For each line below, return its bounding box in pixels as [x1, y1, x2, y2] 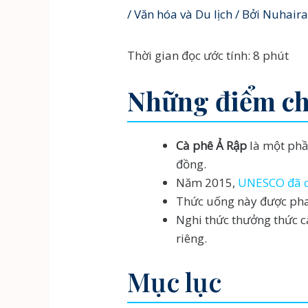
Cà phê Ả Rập [176, 137, 247, 153]
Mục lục [127, 264, 222, 300]
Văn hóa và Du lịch [134, 6, 233, 23]
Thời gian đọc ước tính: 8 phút [127, 47, 289, 64]
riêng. [176, 230, 208, 246]
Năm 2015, [176, 174, 239, 190]
